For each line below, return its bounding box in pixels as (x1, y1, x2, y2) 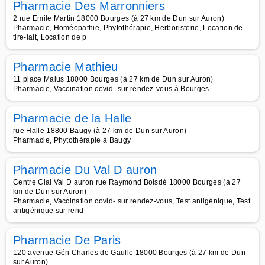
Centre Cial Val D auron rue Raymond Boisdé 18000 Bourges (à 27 (13, 178, 241, 186)
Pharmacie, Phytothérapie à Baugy (13, 136, 131, 144)
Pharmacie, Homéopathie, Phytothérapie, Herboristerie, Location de (13, 24, 243, 32)
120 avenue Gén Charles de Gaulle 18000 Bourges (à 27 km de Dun (13, 248, 245, 257)
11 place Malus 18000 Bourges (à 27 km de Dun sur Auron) (13, 75, 214, 83)
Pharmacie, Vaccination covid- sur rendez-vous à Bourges (13, 85, 209, 93)
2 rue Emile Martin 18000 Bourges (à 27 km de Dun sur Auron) (13, 14, 224, 22)
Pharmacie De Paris (13, 234, 121, 247)
